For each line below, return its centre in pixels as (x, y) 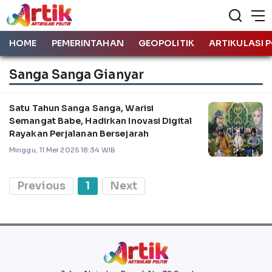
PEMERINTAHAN (87, 43)
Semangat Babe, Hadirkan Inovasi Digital (100, 121)
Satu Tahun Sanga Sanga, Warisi (81, 108)
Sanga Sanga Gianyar (76, 74)
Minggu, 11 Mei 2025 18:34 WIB (62, 150)
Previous (41, 185)
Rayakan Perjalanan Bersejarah (79, 133)
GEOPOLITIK (166, 43)
